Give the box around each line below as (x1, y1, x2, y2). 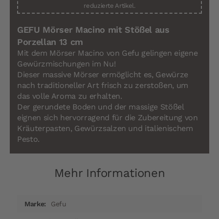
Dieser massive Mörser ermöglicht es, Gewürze (17, 70, 189, 80)
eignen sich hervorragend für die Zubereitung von (17, 113, 198, 123)
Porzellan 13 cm (17, 37, 83, 47)
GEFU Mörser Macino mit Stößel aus (17, 24, 170, 35)
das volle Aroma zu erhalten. (17, 91, 122, 101)
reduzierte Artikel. (84, 2, 135, 10)
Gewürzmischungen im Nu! (17, 59, 116, 69)
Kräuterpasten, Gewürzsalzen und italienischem (17, 124, 193, 133)
